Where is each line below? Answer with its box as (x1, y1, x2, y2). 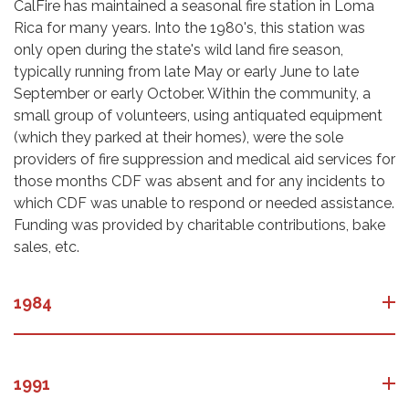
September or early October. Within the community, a (14, 84, 371, 102)
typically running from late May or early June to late (14, 62, 359, 80)
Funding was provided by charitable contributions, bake (14, 215, 385, 234)
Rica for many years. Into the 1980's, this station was (14, 18, 365, 37)
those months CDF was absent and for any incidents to (14, 172, 385, 190)
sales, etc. (14, 237, 79, 256)
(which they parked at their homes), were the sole (14, 128, 343, 146)
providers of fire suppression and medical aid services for (14, 150, 395, 168)
